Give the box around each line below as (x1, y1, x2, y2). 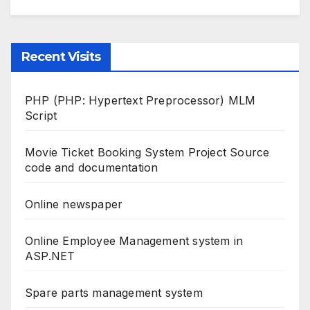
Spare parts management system (25, 286, 203, 300)
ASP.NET (25, 249, 75, 264)
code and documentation (25, 161, 158, 175)
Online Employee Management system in (25, 234, 244, 248)
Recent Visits (21, 49, 101, 65)
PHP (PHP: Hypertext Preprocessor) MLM (25, 93, 256, 108)
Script (25, 109, 57, 123)
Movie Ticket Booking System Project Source (25, 145, 270, 160)
